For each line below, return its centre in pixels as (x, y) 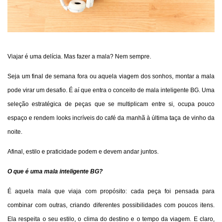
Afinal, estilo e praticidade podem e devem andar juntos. (83, 151)
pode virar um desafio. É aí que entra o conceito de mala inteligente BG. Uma (111, 90)
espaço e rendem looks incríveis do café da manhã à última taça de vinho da (111, 118)
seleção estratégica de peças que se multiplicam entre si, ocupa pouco (111, 104)
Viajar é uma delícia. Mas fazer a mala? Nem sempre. (79, 56)
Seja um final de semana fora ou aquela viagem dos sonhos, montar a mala (111, 76)
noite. (15, 132)
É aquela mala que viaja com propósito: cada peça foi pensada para (111, 191)
